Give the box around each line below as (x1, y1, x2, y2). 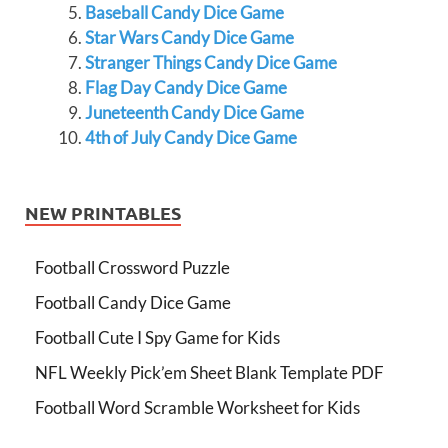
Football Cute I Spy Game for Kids (35, 327, 280, 348)
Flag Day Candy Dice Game (84, 77, 287, 98)
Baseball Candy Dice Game (84, 2, 284, 23)
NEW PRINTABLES (25, 201, 181, 224)
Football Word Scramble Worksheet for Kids (35, 397, 360, 418)
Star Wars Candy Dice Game (84, 27, 294, 48)
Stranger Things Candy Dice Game (84, 52, 337, 73)
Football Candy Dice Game (35, 292, 231, 313)
